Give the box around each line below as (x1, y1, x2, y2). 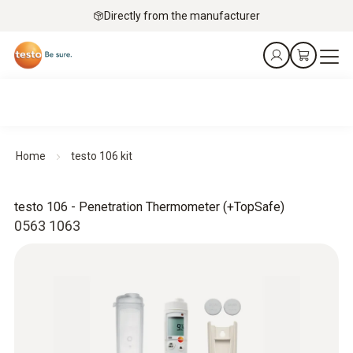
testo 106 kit (71, 150, 132, 162)
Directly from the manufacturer (104, 9, 260, 22)
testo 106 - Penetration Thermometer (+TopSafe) (14, 199, 284, 214)
